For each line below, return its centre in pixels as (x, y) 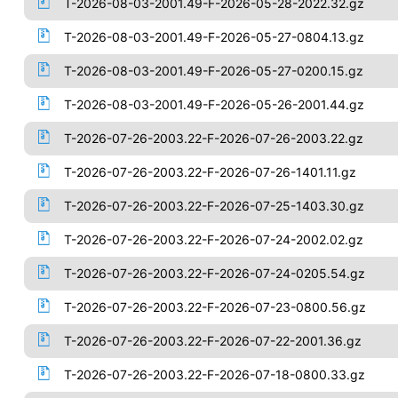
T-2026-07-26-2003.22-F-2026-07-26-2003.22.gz (213, 138)
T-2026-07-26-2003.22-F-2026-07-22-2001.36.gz (212, 341)
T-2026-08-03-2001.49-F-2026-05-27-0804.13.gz (214, 37)
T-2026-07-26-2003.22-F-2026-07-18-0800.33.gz (214, 374)
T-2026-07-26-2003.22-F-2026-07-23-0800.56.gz (215, 307)
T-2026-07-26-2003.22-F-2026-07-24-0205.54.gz (214, 273)
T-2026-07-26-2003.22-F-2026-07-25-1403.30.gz (214, 206)
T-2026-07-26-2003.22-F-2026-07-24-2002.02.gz (213, 239)
